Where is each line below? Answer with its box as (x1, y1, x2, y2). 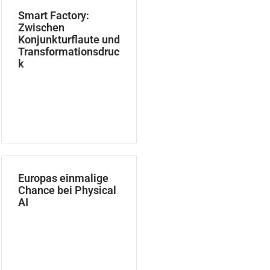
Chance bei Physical (18, 183, 117, 196)
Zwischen (18, 20, 65, 34)
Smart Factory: (18, 8, 90, 22)
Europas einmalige (18, 171, 109, 184)
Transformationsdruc (18, 45, 120, 58)
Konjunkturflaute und (18, 33, 121, 46)
